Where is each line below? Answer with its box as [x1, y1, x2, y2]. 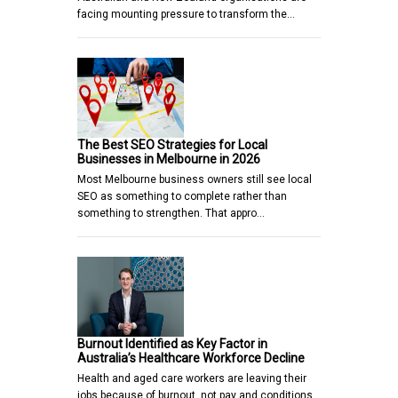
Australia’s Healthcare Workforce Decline [77, 350, 305, 365]
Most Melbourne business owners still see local [77, 172, 312, 186]
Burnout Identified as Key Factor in [77, 336, 267, 351]
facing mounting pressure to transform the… [77, 7, 295, 20]
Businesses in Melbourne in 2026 [77, 151, 260, 166]
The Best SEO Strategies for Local [77, 137, 267, 152]
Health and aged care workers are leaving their [77, 371, 306, 385]
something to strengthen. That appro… [77, 206, 265, 219]
